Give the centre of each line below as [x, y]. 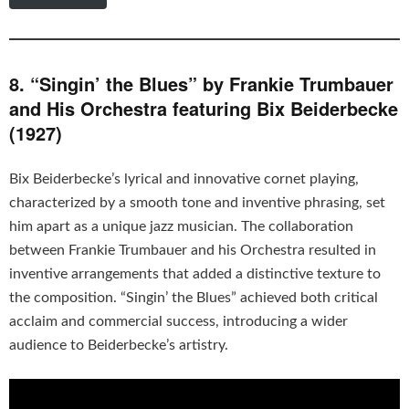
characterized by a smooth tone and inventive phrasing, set [197, 202]
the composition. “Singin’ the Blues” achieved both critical [194, 297]
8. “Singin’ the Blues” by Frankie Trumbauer [201, 83]
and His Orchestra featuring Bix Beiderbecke [204, 108]
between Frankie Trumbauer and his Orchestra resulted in [193, 250]
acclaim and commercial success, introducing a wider [178, 321]
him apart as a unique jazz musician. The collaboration [181, 226]
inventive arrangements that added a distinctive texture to [195, 273]
